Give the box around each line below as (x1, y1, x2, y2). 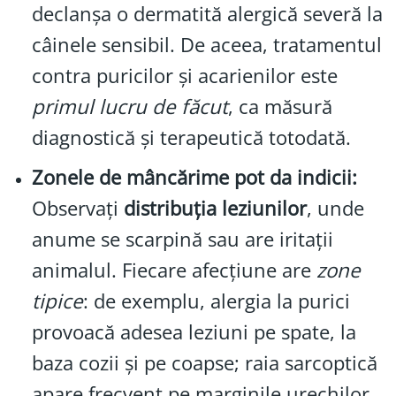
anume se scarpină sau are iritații (31, 225, 333, 253)
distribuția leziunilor (123, 194, 307, 222)
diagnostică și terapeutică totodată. (31, 124, 351, 152)
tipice (31, 287, 83, 315)
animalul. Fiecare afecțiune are (31, 256, 316, 284)
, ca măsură (227, 93, 332, 121)
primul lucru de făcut (31, 93, 228, 121)
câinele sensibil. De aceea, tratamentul (31, 31, 382, 59)
